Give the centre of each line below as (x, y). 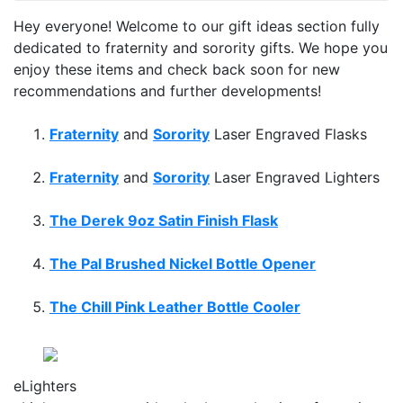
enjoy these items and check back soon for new (177, 69)
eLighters (45, 385)
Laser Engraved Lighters (295, 177)
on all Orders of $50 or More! (258, 342)
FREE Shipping (107, 342)
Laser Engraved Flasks (288, 134)
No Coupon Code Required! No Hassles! (209, 364)
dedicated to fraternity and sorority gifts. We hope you (201, 47)
